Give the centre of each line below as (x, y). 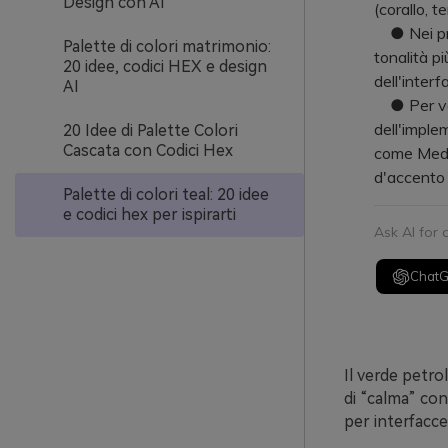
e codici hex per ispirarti (149, 214)
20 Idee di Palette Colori (150, 130)
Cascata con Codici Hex (148, 150)
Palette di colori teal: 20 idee (166, 194)
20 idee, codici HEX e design (165, 66)
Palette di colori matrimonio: (167, 46)
